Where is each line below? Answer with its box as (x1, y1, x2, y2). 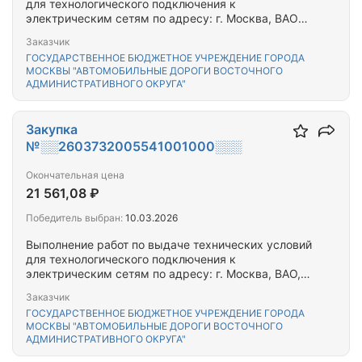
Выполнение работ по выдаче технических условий (26, 238, 312, 251)
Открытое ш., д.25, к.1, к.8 (26, 26, 171, 40)
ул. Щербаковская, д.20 (26, 281, 158, 295)
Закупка (26, 121, 78, 137)
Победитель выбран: (26, 212, 123, 224)
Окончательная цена (26, 169, 124, 181)
